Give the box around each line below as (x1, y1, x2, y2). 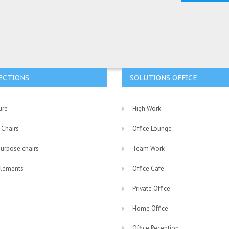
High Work (132, 104, 161, 113)
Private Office (132, 184, 170, 193)
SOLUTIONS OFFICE (130, 73, 197, 83)
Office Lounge (132, 124, 172, 133)
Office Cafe (132, 164, 164, 173)
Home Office (132, 204, 168, 213)
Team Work (132, 144, 165, 153)
